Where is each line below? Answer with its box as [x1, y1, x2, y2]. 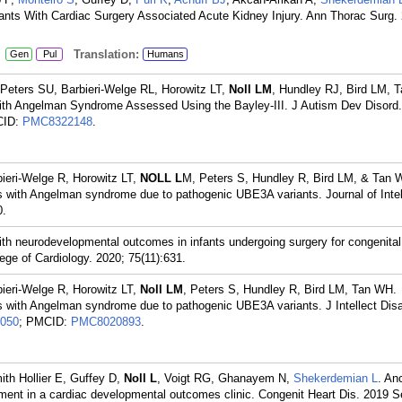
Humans [146, 48, 184, 59]
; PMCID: [19, 315, 71, 328]
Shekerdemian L [293, 371, 378, 385]
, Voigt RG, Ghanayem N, [157, 371, 293, 385]
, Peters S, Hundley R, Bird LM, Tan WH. [183, 283, 397, 296]
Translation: [63, 48, 139, 61]
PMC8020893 [71, 315, 141, 328]
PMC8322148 [22, 115, 92, 128]
